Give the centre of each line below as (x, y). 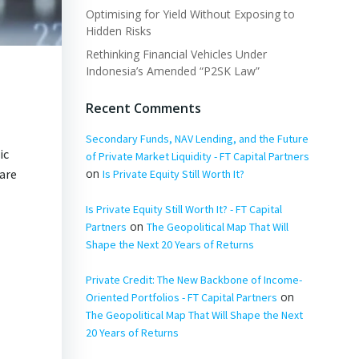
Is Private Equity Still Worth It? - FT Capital (184, 209)
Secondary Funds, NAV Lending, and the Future (197, 138)
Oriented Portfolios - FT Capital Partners (181, 297)
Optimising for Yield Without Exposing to (190, 14)
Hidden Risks (118, 30)
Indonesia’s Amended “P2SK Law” (172, 71)
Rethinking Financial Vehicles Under (176, 54)
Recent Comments (143, 108)
